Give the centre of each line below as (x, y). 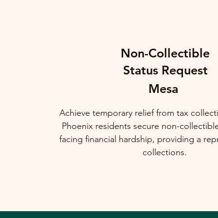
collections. (165, 152)
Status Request (165, 70)
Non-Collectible (165, 53)
